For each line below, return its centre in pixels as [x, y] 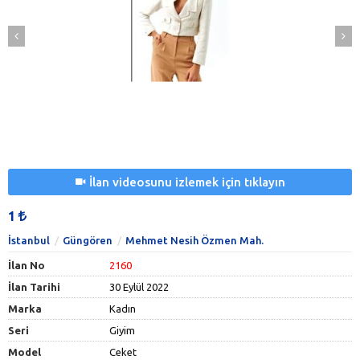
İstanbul [29, 241]
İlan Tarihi [34, 287]
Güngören [88, 241]
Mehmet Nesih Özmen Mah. [194, 241]
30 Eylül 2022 [139, 287]
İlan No [27, 266]
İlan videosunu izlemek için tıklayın [187, 182]
